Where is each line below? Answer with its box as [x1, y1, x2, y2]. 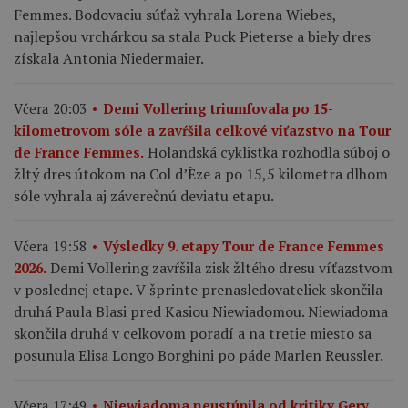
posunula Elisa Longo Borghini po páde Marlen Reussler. [14, 345, 383, 366]
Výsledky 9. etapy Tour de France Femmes [103, 237, 384, 256]
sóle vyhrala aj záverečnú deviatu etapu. [14, 186, 274, 207]
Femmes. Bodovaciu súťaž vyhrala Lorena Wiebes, [14, 5, 336, 25]
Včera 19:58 [14, 237, 87, 256]
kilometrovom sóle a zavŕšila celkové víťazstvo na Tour [14, 121, 391, 140]
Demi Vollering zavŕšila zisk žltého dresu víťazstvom [50, 258, 393, 279]
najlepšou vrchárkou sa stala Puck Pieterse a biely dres [14, 26, 371, 47]
